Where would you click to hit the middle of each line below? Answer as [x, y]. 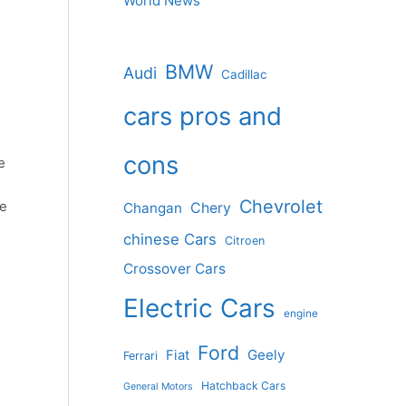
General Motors [158, 387]
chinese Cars [170, 240]
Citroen [245, 241]
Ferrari [140, 356]
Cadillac [244, 75]
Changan [153, 208]
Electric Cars [199, 309]
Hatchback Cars [243, 386]
